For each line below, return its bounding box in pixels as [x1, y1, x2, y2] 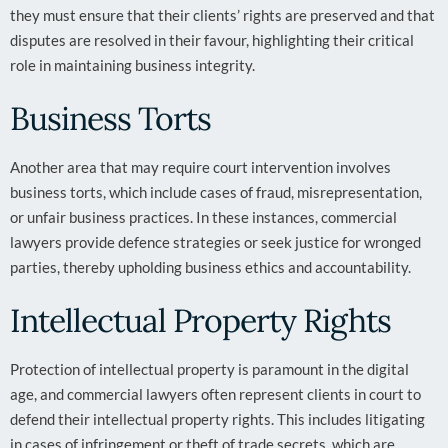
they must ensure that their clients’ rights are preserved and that [10, 6, 435, 24]
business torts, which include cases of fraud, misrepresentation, [10, 183, 422, 201]
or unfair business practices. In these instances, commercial [10, 208, 397, 226]
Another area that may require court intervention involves [10, 158, 391, 176]
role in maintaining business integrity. [10, 56, 255, 74]
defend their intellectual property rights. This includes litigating [10, 410, 425, 428]
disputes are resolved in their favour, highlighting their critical [10, 31, 414, 49]
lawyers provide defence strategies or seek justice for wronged [10, 233, 421, 251]
